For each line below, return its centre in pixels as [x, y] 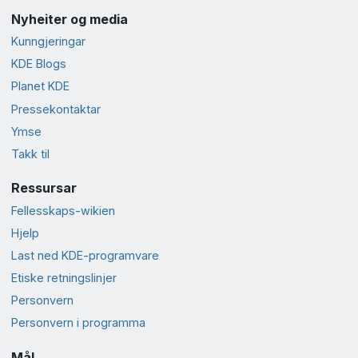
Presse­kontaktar [56, 109]
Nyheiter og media [69, 19]
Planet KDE [40, 86]
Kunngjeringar [48, 41]
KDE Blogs [38, 64]
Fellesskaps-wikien [63, 210]
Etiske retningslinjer [64, 278]
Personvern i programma [78, 323]
